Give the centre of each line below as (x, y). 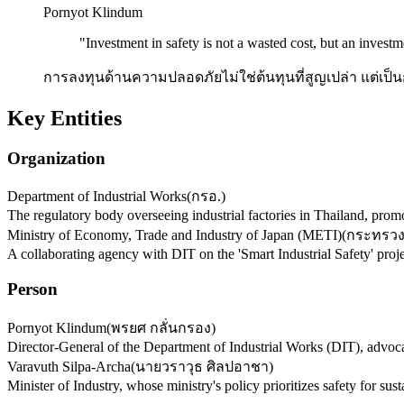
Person (32, 289)
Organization (56, 158)
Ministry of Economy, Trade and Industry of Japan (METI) (174, 235)
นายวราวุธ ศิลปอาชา (202, 366)
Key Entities (64, 118)
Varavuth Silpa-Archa (69, 366)
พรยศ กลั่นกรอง (161, 327)
